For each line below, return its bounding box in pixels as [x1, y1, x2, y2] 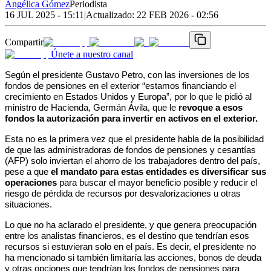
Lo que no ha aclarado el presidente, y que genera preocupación [5, 220, 256, 230]
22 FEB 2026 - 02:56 [137, 9, 218, 20]
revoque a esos [178, 102, 243, 113]
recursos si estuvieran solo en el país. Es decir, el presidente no [5, 241, 256, 252]
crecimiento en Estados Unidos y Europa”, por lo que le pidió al [5, 91, 252, 102]
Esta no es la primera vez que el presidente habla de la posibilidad [5, 134, 264, 144]
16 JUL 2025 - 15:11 [5, 9, 84, 20]
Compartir [5, 36, 44, 47]
